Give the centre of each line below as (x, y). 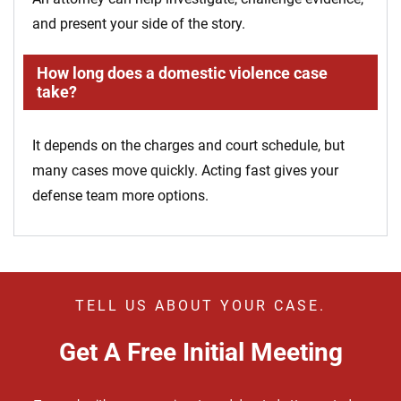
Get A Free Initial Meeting (200, 353)
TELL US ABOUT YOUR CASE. (200, 306)
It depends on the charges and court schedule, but (188, 146)
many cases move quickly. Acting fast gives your (185, 171)
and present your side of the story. (139, 24)
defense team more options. (120, 196)
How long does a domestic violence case (182, 73)
